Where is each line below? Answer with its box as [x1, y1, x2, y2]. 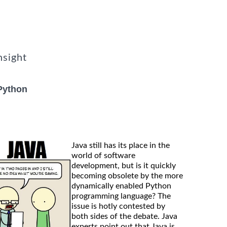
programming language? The [71, 192, 171, 200]
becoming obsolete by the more [71, 171, 183, 180]
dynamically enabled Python [71, 181, 171, 190]
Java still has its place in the [71, 141, 170, 149]
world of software [71, 151, 135, 160]
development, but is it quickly [71, 161, 176, 170]
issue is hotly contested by [71, 202, 165, 210]
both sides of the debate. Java [71, 212, 177, 220]
